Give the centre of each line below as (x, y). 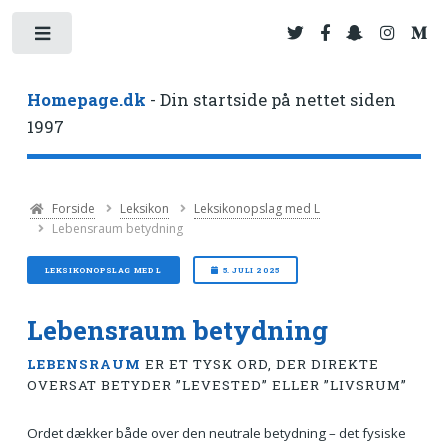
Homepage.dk (86, 99)
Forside (71, 208)
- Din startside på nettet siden (270, 99)
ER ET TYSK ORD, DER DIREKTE (259, 364)
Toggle (106, 37)
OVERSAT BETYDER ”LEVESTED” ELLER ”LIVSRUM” (216, 385)
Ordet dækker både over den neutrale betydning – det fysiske (216, 432)
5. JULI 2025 (251, 269)
